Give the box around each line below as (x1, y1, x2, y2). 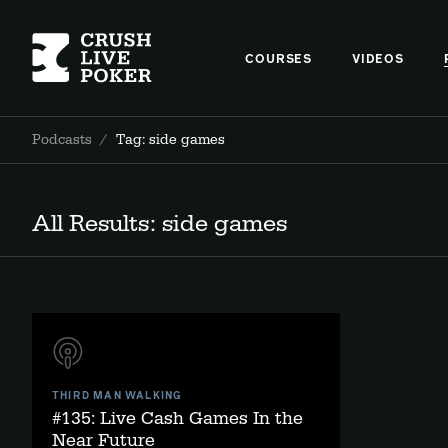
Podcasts (32, 131, 92, 149)
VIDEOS (351, 54, 404, 66)
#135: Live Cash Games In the (52, 407, 303, 430)
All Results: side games (32, 209, 287, 239)
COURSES (245, 54, 312, 66)
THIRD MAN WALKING (52, 391, 183, 401)
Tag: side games (116, 131, 225, 149)
